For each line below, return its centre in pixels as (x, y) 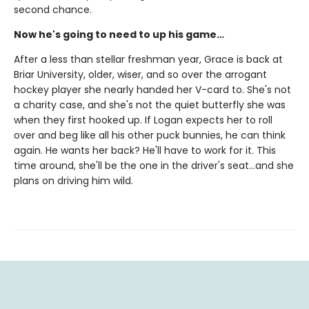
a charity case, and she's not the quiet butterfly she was (150, 105)
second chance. (53, 10)
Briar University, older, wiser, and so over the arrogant (140, 75)
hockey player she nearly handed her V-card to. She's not (152, 90)
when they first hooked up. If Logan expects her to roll (143, 120)
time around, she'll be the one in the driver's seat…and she (154, 166)
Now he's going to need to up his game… (119, 35)
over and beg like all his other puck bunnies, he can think (150, 136)
